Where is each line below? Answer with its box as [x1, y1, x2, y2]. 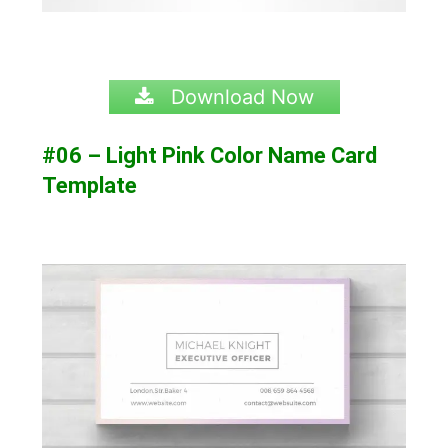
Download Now [164, 85, 314, 109]
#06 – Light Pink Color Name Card [42, 143, 378, 168]
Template [42, 173, 138, 198]
